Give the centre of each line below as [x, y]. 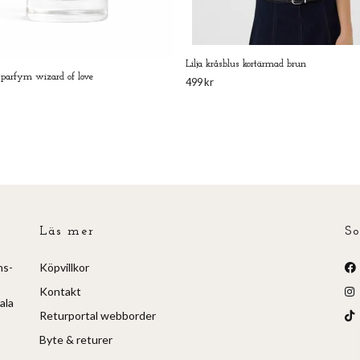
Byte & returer [76, 340]
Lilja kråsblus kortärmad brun [246, 64]
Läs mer [67, 232]
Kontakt [60, 292]
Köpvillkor [64, 268]
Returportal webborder [98, 316]
